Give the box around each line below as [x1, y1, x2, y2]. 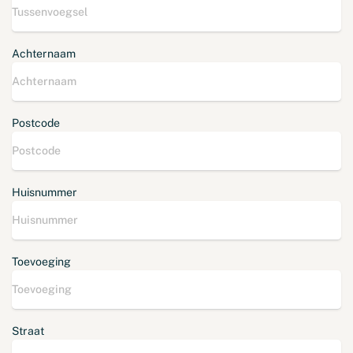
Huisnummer [12, 185, 77, 199]
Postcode [12, 116, 60, 129]
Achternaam [12, 46, 76, 60]
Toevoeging [12, 255, 71, 268]
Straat [12, 324, 44, 337]
